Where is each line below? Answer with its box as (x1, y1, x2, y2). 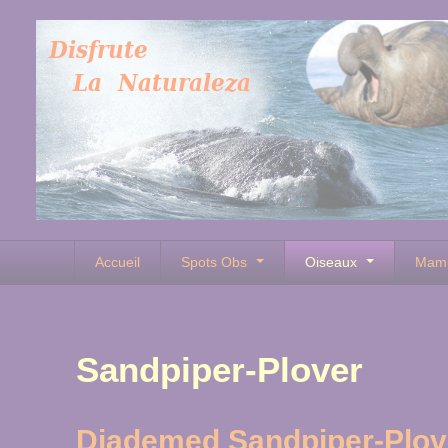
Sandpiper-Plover (76, 350, 363, 389)
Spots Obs (181, 254, 251, 270)
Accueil (95, 254, 140, 270)
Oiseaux (305, 254, 361, 270)
